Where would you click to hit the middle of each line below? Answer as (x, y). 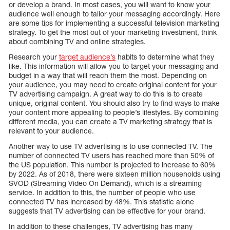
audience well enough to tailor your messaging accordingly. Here (114, 13)
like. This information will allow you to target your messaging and (113, 66)
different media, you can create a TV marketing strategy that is (110, 121)
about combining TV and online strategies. (77, 41)
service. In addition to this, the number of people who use (102, 192)
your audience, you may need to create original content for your (113, 84)
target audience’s (87, 56)
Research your (34, 56)
